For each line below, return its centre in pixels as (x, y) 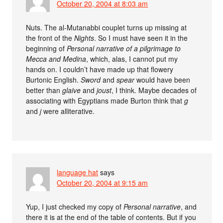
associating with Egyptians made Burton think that (105, 101)
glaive (72, 90)
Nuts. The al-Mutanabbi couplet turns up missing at (107, 27)
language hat (78, 172)
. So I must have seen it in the (141, 38)
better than (44, 90)
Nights (84, 38)
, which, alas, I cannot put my (132, 59)
